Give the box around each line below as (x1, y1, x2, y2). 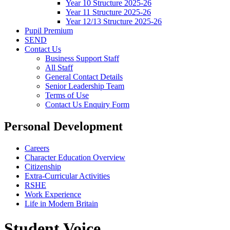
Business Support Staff (45, 53, 119, 63)
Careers (25, 143, 49, 152)
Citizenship (25, 162, 61, 171)
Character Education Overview (25, 152, 125, 162)
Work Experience (25, 189, 81, 199)
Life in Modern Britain (25, 199, 98, 208)
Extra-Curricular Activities (25, 171, 110, 180)
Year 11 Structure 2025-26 (66, 7, 151, 16)
